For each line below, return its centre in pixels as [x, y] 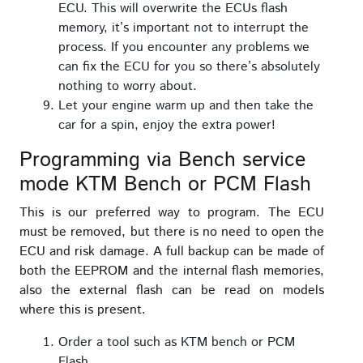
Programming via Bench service [162, 161]
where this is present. [83, 310]
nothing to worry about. [128, 87]
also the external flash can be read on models [172, 291]
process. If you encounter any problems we [184, 48]
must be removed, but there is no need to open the [172, 233]
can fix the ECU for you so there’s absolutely [189, 67]
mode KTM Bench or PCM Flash [165, 185]
